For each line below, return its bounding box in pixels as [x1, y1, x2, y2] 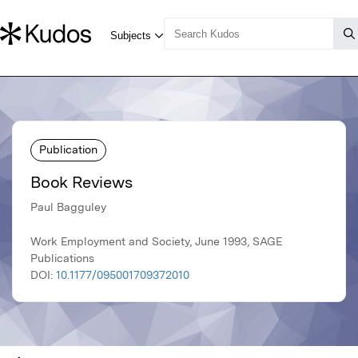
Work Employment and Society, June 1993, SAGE [30, 235, 282, 249]
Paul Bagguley [30, 201, 106, 214]
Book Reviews [30, 173, 133, 193]
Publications [30, 252, 94, 265]
